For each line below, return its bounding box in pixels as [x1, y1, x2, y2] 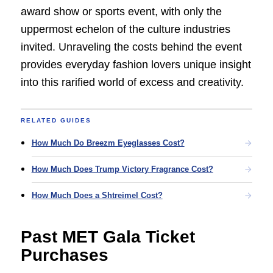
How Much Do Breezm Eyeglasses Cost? [31, 138, 185, 147]
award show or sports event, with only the [20, 5, 222, 18]
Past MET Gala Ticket [20, 227, 195, 246]
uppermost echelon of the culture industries [20, 23, 230, 35]
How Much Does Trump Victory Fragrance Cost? [31, 164, 213, 174]
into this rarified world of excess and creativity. [20, 76, 244, 88]
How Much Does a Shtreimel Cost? [31, 190, 163, 200]
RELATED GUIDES [20, 116, 91, 124]
